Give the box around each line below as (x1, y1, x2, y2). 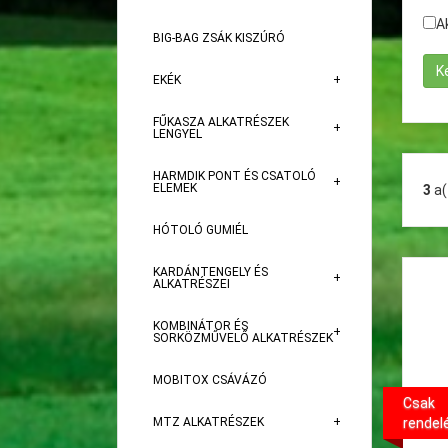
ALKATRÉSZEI (153, 277, 230, 291)
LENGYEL (153, 127, 202, 141)
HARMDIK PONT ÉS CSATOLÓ (153, 169, 316, 183)
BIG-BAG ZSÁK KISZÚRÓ (153, 31, 285, 45)
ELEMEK (153, 181, 197, 195)
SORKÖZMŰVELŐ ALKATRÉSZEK (153, 331, 333, 345)
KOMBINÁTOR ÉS (153, 319, 248, 333)
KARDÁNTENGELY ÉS (153, 265, 268, 279)
